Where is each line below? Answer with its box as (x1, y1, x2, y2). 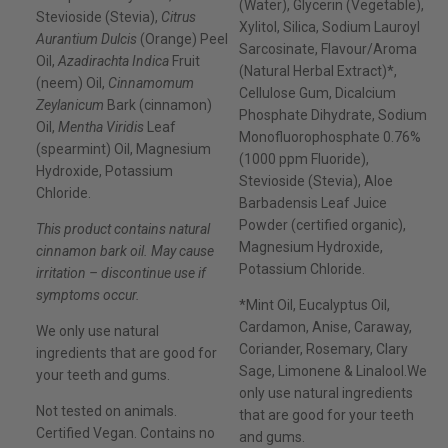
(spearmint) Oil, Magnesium (36, 141, 211, 158)
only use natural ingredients (238, 385, 413, 402)
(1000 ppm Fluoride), (238, 151, 369, 168)
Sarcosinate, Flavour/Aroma (238, 41, 417, 58)
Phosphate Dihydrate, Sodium (238, 107, 427, 124)
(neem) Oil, (36, 75, 108, 92)
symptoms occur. (36, 287, 140, 304)
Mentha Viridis (58, 119, 147, 136)
